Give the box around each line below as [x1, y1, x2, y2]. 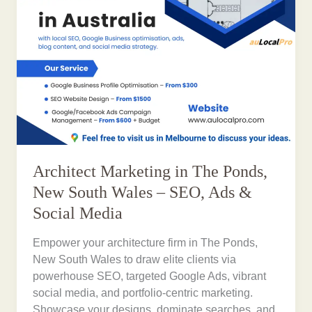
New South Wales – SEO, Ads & [33, 183, 253, 202]
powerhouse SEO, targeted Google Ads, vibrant [33, 270, 267, 282]
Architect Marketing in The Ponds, [33, 162, 268, 181]
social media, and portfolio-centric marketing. [33, 286, 253, 299]
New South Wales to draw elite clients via [33, 253, 237, 265]
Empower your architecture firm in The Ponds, [33, 236, 258, 249]
